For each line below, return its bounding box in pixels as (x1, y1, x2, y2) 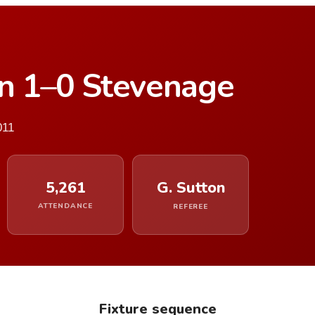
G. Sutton (156, 177, 225, 198)
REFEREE (173, 202, 208, 212)
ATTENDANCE (38, 201, 93, 211)
